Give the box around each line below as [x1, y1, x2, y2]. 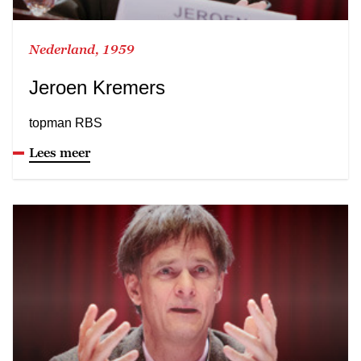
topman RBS [29, 115, 102, 130]
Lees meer [29, 144, 90, 160]
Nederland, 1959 [29, 41, 135, 56]
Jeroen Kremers [29, 76, 165, 98]
